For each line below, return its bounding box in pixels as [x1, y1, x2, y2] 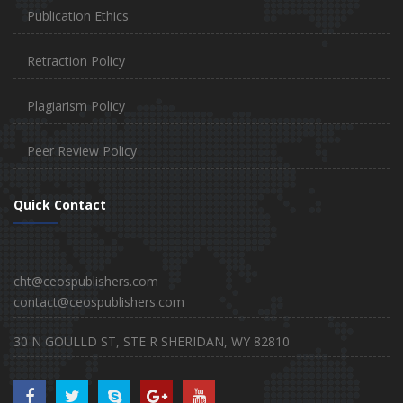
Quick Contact [13, 196, 106, 214]
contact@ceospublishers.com [13, 293, 184, 311]
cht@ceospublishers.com [13, 273, 158, 291]
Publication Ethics [27, 7, 129, 25]
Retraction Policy [27, 52, 125, 70]
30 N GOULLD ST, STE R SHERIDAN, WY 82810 [13, 333, 290, 351]
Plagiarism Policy [27, 97, 125, 115]
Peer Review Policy [27, 142, 137, 160]
